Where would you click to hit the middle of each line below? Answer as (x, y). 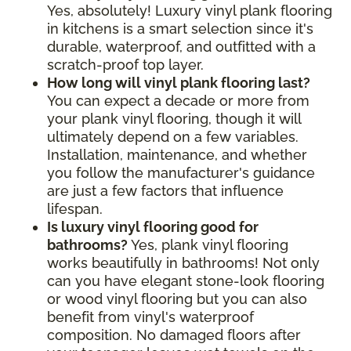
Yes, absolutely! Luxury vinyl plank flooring (190, 10)
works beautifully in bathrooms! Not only (183, 262)
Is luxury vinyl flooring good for (153, 226)
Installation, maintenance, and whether (177, 154)
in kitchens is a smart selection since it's (180, 28)
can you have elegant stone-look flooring (186, 280)
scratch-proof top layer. (125, 64)
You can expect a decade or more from (178, 100)
